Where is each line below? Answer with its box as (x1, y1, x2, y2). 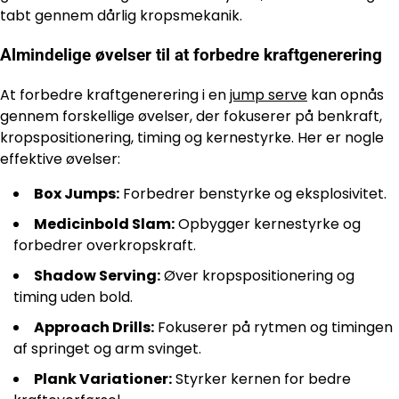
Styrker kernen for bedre (172, 369, 351, 390)
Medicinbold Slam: (34, 214, 175, 235)
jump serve (230, 85, 307, 106)
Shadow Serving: (34, 265, 160, 287)
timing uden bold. (13, 287, 133, 308)
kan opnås (307, 85, 384, 106)
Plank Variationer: (34, 369, 172, 390)
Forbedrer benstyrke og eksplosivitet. (119, 183, 387, 205)
